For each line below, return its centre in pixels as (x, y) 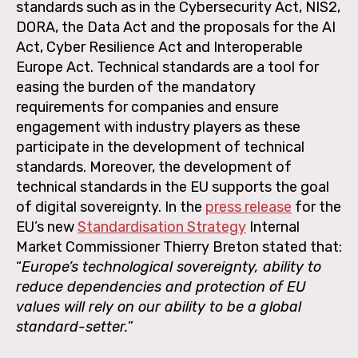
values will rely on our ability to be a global (159, 306)
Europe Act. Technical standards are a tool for (167, 67)
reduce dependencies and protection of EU (161, 286)
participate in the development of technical (160, 147)
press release (249, 207)
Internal (273, 227)
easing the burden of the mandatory (136, 87)
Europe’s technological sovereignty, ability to (171, 267)
